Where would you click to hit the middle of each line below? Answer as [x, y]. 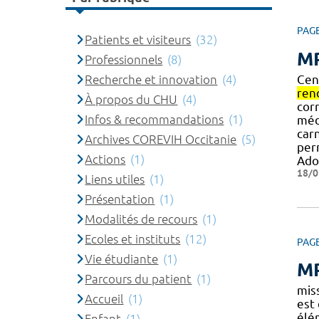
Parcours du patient [138, 279]
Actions [105, 159]
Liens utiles [115, 179]
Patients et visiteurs [138, 40]
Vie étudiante [122, 259]
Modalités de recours [141, 219]
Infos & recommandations [155, 119]
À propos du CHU [131, 99]
